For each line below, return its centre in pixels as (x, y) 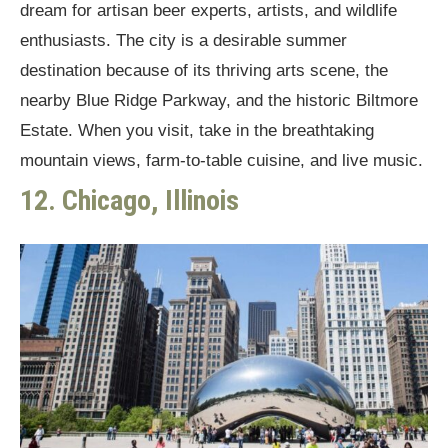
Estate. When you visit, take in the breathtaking (197, 130)
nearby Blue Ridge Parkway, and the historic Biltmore (219, 100)
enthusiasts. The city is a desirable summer (183, 40)
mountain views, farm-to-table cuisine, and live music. (221, 160)
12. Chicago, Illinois (129, 200)
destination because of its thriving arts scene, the (204, 70)
